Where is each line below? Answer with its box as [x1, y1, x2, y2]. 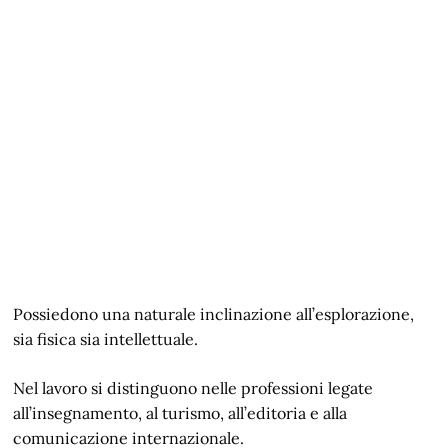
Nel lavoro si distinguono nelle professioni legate [13, 378, 374, 398]
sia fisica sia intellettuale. [13, 329, 199, 349]
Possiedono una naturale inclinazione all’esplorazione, [13, 304, 415, 324]
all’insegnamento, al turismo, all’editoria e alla [13, 403, 348, 423]
